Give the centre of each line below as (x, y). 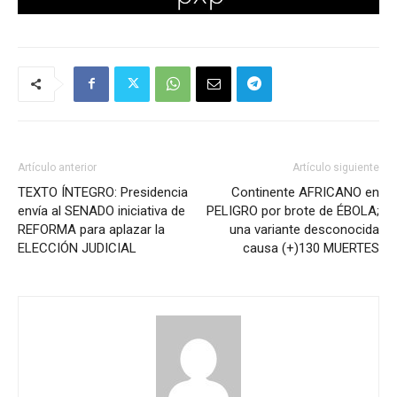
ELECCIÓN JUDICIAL (77, 248)
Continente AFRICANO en (305, 192)
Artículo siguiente (336, 167)
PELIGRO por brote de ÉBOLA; (293, 210)
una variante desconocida (304, 229)
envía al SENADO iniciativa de (101, 210)
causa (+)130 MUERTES (311, 248)
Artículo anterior (57, 167)
